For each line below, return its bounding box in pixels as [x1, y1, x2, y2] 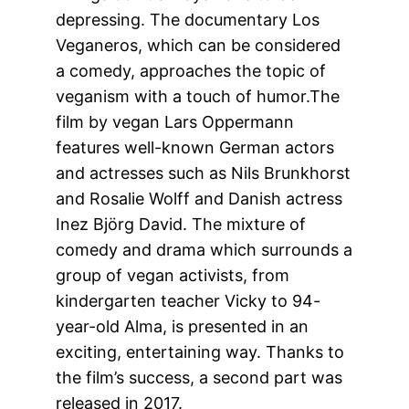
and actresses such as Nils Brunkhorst [56, 163, 351, 183]
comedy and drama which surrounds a [56, 239, 353, 259]
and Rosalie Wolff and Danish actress [56, 188, 343, 208]
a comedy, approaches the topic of [56, 60, 327, 80]
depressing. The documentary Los [56, 9, 320, 29]
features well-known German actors [56, 137, 335, 157]
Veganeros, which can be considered [56, 35, 341, 55]
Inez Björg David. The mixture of [56, 214, 307, 234]
